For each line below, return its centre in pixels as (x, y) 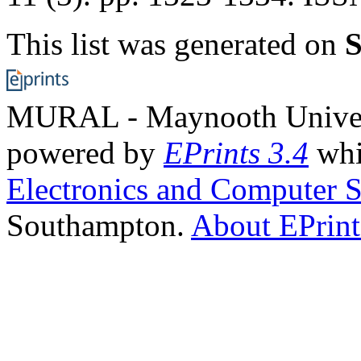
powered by (85, 152)
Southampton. (99, 225)
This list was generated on (176, 44)
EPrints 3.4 (236, 152)
